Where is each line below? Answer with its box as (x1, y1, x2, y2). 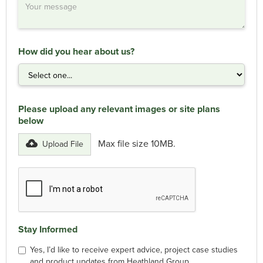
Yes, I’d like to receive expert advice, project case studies (30, 243, 238, 256)
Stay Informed (18, 222, 77, 236)
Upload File (42, 137, 83, 150)
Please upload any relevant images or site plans (18, 102, 220, 116)
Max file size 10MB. (98, 136, 176, 150)
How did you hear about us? (18, 44, 134, 58)
